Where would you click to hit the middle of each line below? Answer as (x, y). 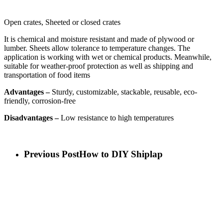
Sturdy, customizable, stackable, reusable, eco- (124, 92)
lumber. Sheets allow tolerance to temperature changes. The (97, 48)
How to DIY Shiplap (121, 154)
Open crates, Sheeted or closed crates (62, 22)
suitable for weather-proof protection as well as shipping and (99, 66)
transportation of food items (47, 75)
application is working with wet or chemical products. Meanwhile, (108, 57)
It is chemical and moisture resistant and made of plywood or (99, 39)
